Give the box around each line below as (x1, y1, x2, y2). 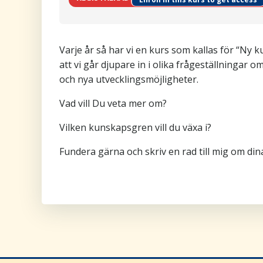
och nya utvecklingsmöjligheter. (59, 73, 198, 86)
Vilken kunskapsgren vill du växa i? (59, 121, 211, 134)
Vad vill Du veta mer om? (59, 97, 167, 110)
